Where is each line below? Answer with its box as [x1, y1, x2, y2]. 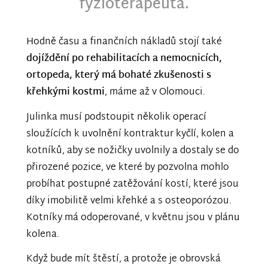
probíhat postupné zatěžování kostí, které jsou [26, 175, 239, 193]
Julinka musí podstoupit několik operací [26, 108, 206, 126]
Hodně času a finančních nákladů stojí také [26, 33, 222, 51]
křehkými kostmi [26, 84, 105, 102]
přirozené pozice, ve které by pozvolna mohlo [26, 159, 229, 176]
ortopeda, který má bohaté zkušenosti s [26, 67, 211, 85]
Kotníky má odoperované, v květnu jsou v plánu [26, 209, 240, 227]
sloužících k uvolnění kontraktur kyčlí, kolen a [26, 125, 234, 143]
